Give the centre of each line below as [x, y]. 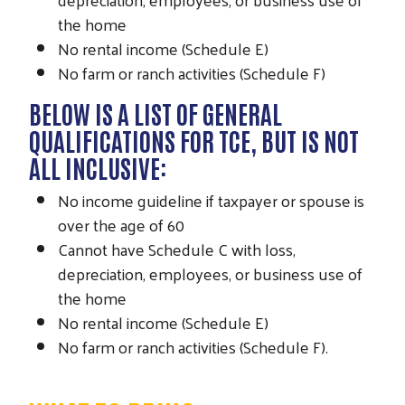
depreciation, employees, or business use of [210, 274]
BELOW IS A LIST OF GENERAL [155, 113]
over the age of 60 [121, 225]
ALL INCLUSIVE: [98, 168]
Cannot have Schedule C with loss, [177, 250]
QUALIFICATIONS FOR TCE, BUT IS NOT [194, 141]
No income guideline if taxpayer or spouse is [211, 201]
